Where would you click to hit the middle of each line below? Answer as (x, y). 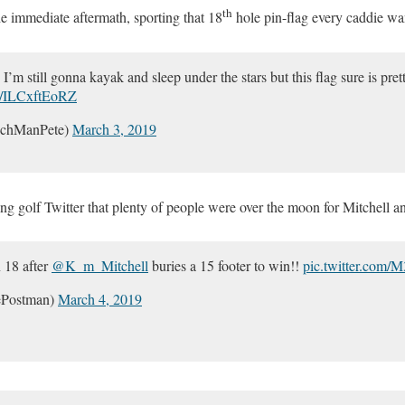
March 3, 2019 (114, 128)
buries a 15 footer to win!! (226, 265)
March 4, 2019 (100, 298)
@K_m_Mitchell (100, 265)
